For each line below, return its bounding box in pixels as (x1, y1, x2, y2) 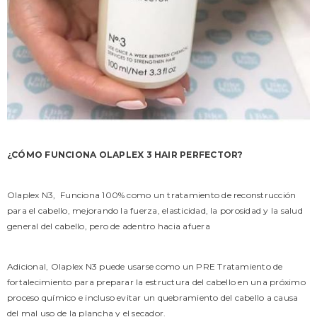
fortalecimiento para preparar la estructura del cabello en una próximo (7, 277, 306, 287)
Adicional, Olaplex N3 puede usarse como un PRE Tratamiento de (7, 261, 283, 272)
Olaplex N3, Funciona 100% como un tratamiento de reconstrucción (7, 190, 296, 200)
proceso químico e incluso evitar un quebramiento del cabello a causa (7, 292, 299, 303)
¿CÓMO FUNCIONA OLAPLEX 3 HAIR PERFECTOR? (7, 149, 243, 160)
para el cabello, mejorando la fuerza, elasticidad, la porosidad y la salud (7, 205, 303, 216)
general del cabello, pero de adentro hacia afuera (7, 221, 210, 231)
